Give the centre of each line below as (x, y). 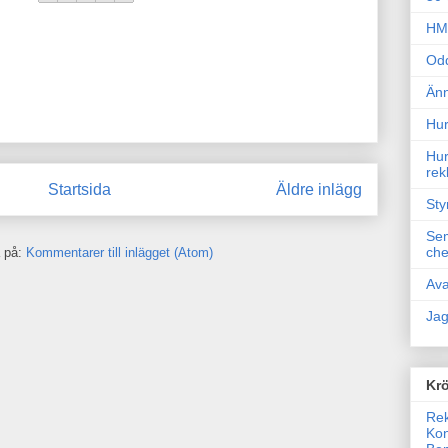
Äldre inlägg (319, 189)
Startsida (79, 189)
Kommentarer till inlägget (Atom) (119, 253)
